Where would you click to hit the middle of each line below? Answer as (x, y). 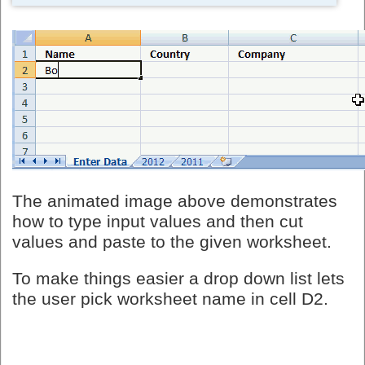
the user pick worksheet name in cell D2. (170, 299)
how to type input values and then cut (158, 221)
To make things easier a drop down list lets (178, 278)
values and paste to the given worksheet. (172, 242)
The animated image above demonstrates (175, 201)
